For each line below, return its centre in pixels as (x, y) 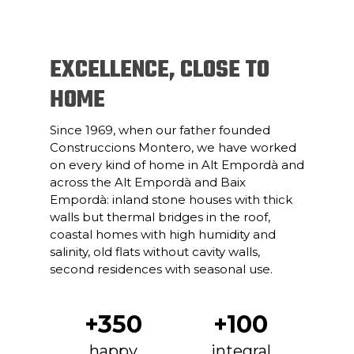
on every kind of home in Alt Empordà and (177, 165)
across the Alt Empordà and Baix (148, 182)
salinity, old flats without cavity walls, (155, 252)
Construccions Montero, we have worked (173, 147)
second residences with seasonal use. (161, 269)
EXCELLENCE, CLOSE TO (160, 70)
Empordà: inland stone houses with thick (171, 200)
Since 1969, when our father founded (160, 130)
